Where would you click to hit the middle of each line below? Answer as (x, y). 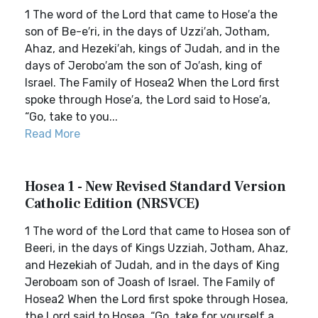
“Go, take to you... (71, 117)
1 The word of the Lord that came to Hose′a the (151, 15)
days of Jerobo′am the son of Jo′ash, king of (144, 66)
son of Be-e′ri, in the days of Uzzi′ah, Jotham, (147, 32)
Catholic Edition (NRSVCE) (113, 204)
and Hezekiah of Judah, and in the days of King (152, 265)
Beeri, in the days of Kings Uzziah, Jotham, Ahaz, (157, 248)
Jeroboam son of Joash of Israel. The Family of (150, 282)
